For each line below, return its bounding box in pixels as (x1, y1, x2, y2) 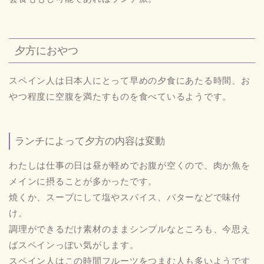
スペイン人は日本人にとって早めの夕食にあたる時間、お (9, 75, 250, 86)
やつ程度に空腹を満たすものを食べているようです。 (9, 91, 232, 102)
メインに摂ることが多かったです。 (9, 176, 158, 186)
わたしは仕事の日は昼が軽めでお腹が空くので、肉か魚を (9, 160, 250, 170)
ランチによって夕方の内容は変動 (15, 136, 165, 147)
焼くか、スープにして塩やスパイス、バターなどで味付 (9, 192, 241, 202)
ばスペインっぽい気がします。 (9, 240, 139, 250)
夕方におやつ (15, 44, 78, 57)
